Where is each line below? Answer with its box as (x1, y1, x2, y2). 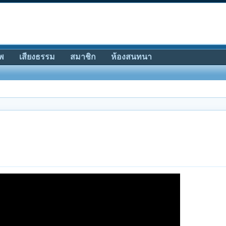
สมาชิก (70, 52, 96, 61)
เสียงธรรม (19, 52, 55, 61)
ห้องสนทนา (111, 52, 152, 61)
